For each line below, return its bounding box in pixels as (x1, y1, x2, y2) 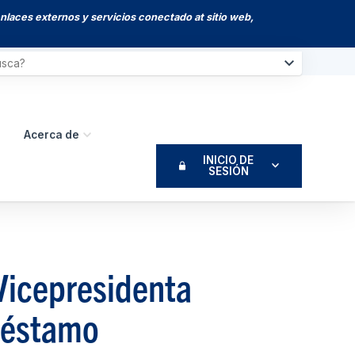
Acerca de (24, 128, 80, 141)
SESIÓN (208, 165, 249, 178)
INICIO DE (203, 154, 254, 167)
